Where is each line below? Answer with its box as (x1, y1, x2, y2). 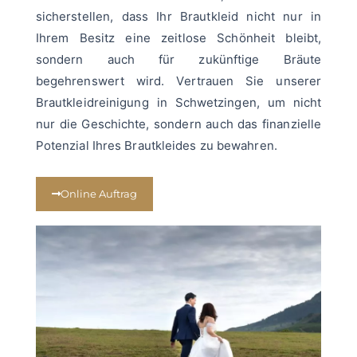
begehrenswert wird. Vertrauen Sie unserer (35, 73, 322, 89)
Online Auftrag (60, 187, 137, 201)
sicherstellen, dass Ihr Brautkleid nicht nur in (35, 9, 322, 25)
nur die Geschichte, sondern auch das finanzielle (35, 116, 322, 132)
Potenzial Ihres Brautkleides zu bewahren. (35, 138, 277, 154)
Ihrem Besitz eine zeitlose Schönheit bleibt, (35, 30, 322, 46)
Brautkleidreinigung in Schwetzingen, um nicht (35, 95, 322, 111)
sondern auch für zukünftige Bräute (35, 52, 322, 68)
